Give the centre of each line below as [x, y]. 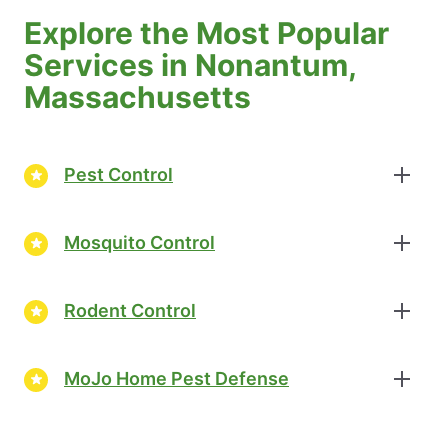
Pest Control [118, 175]
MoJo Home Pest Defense [176, 379]
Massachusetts [137, 96]
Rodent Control [130, 311]
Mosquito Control [139, 243]
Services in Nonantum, [190, 64]
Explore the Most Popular [206, 32]
